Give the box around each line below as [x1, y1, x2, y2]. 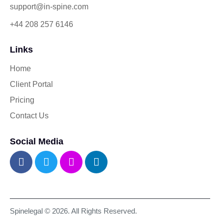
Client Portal [10, 80, 53, 88]
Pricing [10, 95, 34, 104]
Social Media [10, 136, 63, 146]
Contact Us [10, 111, 49, 120]
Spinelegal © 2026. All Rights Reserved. [10, 207, 137, 216]
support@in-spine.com [10, 2, 88, 11]
